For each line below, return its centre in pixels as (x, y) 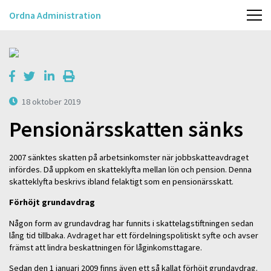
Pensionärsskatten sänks (126, 129)
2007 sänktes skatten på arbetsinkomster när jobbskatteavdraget (129, 157)
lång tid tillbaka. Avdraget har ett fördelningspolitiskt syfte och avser (134, 235)
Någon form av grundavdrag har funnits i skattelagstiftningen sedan (131, 223)
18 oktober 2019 (51, 101)
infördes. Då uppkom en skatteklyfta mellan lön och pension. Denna (130, 169)
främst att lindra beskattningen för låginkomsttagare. (106, 247)
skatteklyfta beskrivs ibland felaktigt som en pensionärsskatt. (121, 181)
